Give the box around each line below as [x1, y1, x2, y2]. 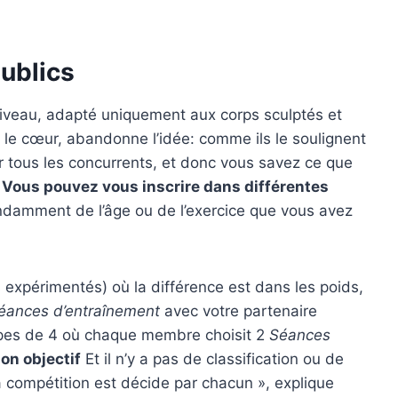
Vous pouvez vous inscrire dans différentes [2, 177, 329, 195]
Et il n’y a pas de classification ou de [81, 349, 344, 368]
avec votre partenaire [160, 301, 317, 320]
